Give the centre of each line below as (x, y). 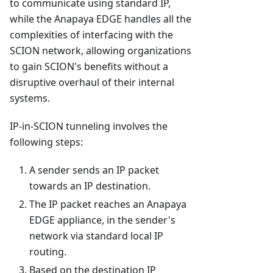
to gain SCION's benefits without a (89, 67)
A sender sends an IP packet (94, 170)
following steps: (46, 142)
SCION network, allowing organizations (101, 51)
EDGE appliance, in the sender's (102, 220)
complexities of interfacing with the (91, 35)
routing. (48, 252)
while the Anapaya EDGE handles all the (101, 19)
